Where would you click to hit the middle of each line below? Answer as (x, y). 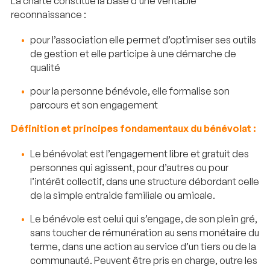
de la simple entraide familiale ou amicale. (123, 196)
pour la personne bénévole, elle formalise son (130, 91)
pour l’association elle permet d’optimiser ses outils (143, 40)
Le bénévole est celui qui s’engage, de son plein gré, (144, 219)
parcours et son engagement (94, 105)
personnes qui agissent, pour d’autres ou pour (129, 168)
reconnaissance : (49, 14)
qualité (45, 68)
